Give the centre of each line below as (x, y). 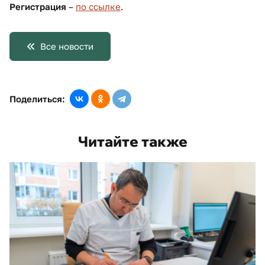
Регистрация (38, 7)
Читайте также (132, 141)
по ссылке (98, 7)
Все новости (67, 46)
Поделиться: (37, 99)
